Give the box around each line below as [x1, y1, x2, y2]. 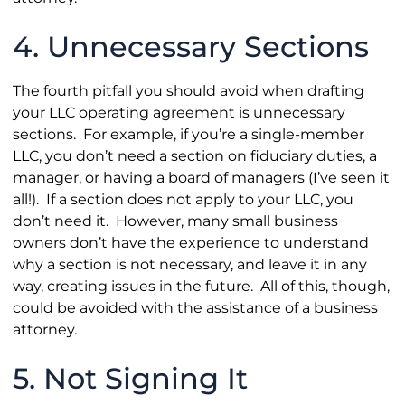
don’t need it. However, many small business [12, 211, 338, 230]
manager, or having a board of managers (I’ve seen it [12, 167, 390, 186]
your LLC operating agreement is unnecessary [12, 102, 345, 121]
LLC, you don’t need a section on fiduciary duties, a [12, 146, 377, 165]
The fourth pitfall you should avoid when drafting [12, 80, 364, 99]
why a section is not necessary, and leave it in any [12, 254, 367, 273]
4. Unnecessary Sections [12, 29, 369, 65]
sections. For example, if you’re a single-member [12, 124, 364, 143]
